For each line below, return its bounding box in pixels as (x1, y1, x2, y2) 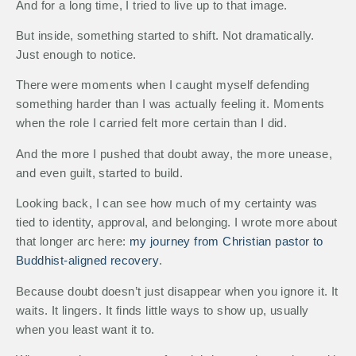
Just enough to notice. (16, 48, 137, 61)
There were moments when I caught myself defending (16, 78, 310, 92)
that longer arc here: (16, 234, 130, 249)
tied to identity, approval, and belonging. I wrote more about (16, 215, 338, 230)
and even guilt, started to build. (16, 165, 184, 180)
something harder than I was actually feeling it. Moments (16, 97, 325, 111)
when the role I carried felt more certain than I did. (16, 116, 288, 130)
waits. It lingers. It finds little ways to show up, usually (16, 303, 309, 317)
